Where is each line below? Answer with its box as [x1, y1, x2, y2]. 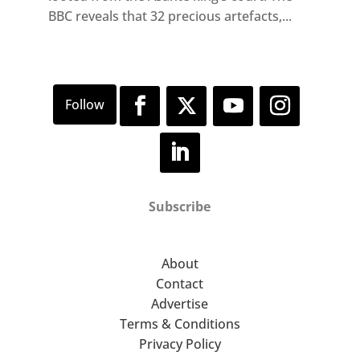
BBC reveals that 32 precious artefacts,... [47, 7, 292, 26]
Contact [156, 275, 204, 293]
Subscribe [149, 198, 211, 216]
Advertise [151, 295, 209, 313]
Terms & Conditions [119, 315, 240, 333]
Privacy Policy [138, 335, 221, 354]
